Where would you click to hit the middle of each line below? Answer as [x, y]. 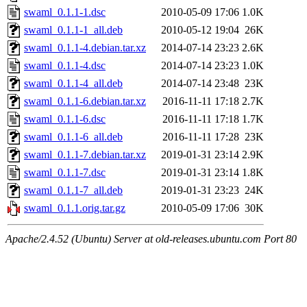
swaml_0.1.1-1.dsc [65, 12]
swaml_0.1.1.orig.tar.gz [75, 208]
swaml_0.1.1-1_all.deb [73, 30]
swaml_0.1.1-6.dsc [65, 119]
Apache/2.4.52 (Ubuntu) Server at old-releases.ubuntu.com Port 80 [151, 239]
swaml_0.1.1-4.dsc [65, 66]
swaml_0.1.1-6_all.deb [73, 137]
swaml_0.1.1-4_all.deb [73, 84]
